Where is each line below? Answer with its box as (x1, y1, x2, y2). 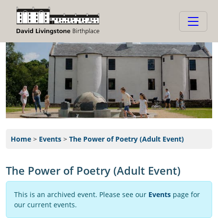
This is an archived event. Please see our (14, 190, 148, 200)
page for (171, 190, 200, 200)
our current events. (14, 200, 77, 210)
